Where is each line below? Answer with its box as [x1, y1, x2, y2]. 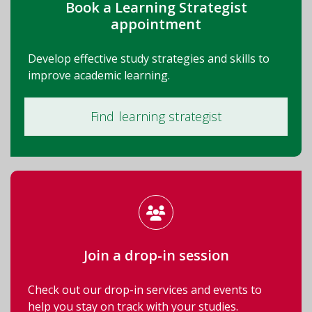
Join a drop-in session [83, 245, 229, 265]
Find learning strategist [90, 107, 222, 125]
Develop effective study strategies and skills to [28, 50, 270, 66]
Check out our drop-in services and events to [28, 281, 262, 297]
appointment [111, 14, 201, 33]
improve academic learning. [28, 67, 170, 83]
